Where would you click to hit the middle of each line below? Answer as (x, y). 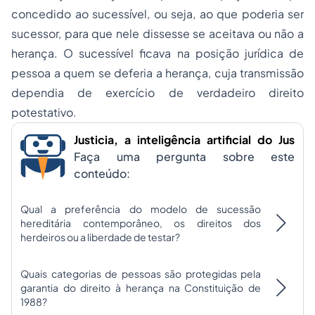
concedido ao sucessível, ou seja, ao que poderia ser (157, 14)
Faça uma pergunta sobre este (184, 157)
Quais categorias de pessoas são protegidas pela (141, 274)
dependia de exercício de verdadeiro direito (157, 93)
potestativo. (44, 112)
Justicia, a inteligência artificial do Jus (184, 140)
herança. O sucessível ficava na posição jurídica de (157, 53)
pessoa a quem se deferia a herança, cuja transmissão (157, 73)
